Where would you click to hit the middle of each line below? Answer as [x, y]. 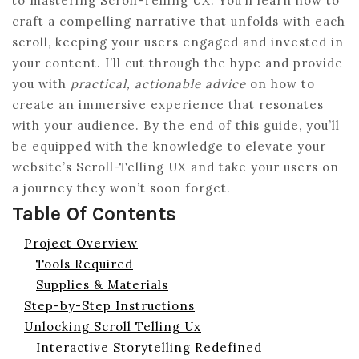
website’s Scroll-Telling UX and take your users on [175, 167]
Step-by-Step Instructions [109, 306]
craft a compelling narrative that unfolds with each [179, 21]
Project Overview [81, 243]
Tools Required [85, 264]
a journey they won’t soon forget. [121, 188]
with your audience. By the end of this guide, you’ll [176, 125]
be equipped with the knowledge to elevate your [169, 146]
